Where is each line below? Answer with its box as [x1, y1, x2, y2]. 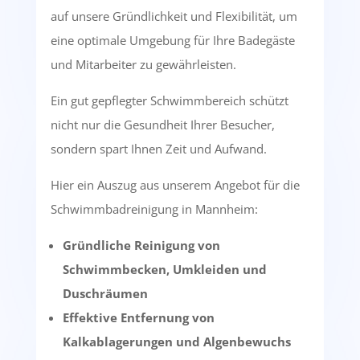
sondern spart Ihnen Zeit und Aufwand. [50, 140, 267, 157]
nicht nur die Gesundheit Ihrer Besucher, [50, 116, 275, 133]
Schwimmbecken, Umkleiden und [62, 260, 267, 277]
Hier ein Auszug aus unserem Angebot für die [50, 176, 300, 193]
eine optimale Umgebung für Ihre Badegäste [50, 31, 295, 48]
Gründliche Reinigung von [62, 236, 220, 253]
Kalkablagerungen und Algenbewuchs [62, 333, 291, 350]
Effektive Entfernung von [62, 309, 215, 325]
